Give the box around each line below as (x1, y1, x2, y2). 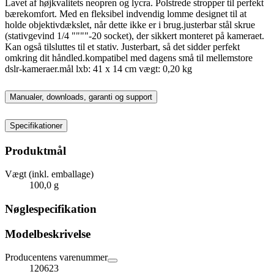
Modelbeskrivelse (5, 227, 91, 240)
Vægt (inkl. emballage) (5, 169, 94, 180)
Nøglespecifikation (5, 202, 97, 216)
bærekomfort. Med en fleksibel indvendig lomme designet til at (5, 8, 246, 19)
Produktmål (5, 144, 66, 157)
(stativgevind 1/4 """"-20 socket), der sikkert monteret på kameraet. (5, 30, 264, 41)
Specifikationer (10, 120, 62, 130)
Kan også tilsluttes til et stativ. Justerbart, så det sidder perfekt (5, 41, 240, 52)
